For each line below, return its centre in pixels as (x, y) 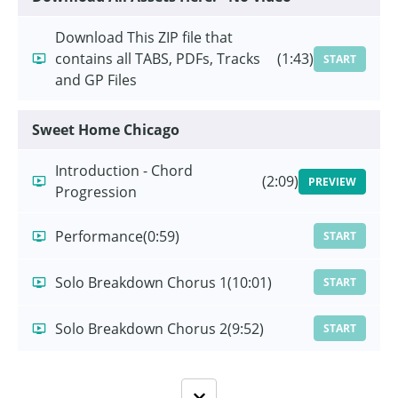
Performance (99, 236)
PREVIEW (332, 181)
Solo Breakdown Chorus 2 (141, 328)
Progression (96, 192)
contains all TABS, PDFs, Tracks (158, 59)
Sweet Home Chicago (106, 130)
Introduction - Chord (124, 171)
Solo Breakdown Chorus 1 (141, 282)
